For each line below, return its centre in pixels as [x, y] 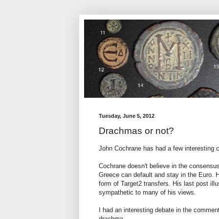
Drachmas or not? [136, 131]
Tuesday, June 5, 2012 [127, 116]
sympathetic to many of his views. [147, 193]
